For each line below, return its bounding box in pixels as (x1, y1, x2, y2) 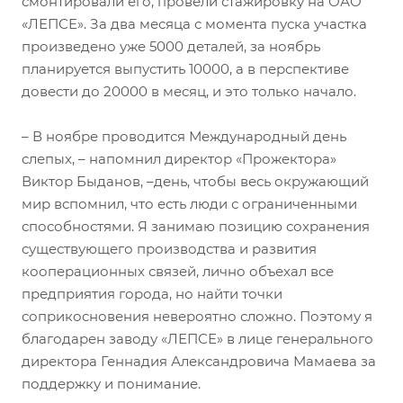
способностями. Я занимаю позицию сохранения (22, 217, 370, 235)
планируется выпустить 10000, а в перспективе (22, 59, 349, 77)
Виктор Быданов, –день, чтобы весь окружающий (22, 172, 369, 190)
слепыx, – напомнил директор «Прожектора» (22, 149, 336, 167)
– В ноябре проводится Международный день (22, 127, 346, 145)
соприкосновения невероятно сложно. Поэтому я (22, 307, 372, 325)
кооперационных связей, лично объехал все (22, 262, 334, 280)
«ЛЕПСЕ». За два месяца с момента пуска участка (22, 14, 367, 32)
